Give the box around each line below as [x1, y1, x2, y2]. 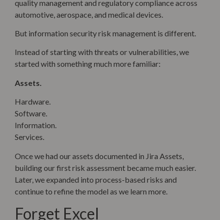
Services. [15, 132, 44, 142]
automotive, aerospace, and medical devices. [15, 9, 163, 19]
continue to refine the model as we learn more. [15, 186, 167, 196]
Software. [15, 109, 47, 118]
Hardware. [15, 97, 51, 107]
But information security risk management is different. [15, 28, 196, 38]
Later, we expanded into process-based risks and [15, 174, 177, 184]
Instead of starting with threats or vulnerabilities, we [15, 47, 189, 57]
